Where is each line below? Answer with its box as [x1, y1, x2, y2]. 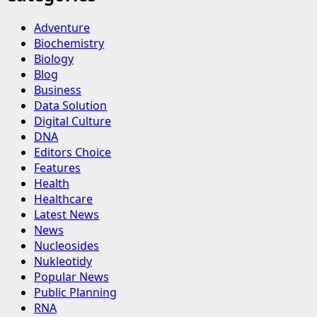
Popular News [34, 269, 109, 285]
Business [34, 82, 81, 98]
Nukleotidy [34, 253, 92, 270]
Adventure [34, 20, 90, 36]
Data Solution [34, 98, 107, 114]
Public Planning [34, 284, 117, 301]
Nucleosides [34, 238, 99, 254]
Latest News [34, 207, 99, 223]
